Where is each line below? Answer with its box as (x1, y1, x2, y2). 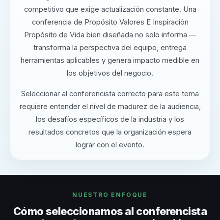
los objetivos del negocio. (67, 69, 153, 78)
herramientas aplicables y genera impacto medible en (21, 56, 199, 65)
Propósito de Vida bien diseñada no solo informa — (24, 30, 196, 40)
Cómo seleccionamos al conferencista (13, 205, 207, 218)
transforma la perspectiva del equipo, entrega (33, 43, 187, 53)
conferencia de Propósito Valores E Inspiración (31, 18, 189, 27)
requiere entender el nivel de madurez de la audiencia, (19, 102, 201, 111)
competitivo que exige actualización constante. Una (24, 5, 196, 14)
